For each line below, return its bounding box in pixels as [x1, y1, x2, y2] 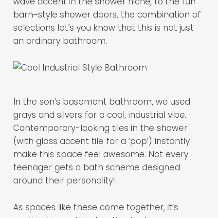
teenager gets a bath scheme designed [13, 162, 180, 173]
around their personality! [13, 175, 115, 186]
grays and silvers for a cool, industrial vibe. [13, 109, 186, 121]
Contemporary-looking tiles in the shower [13, 122, 187, 134]
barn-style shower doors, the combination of [13, 9, 201, 20]
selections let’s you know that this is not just [13, 22, 194, 34]
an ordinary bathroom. [13, 35, 107, 47]
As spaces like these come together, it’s [13, 201, 178, 213]
